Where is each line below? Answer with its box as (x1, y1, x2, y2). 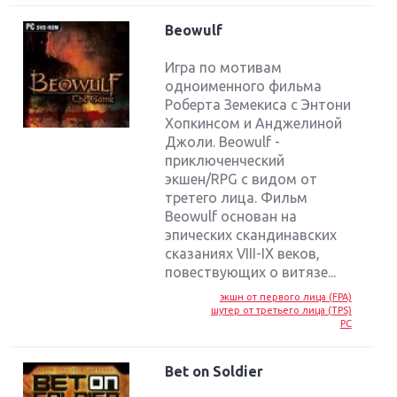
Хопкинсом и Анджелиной (165, 115, 343, 132)
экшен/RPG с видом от (165, 171, 318, 188)
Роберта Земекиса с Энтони (165, 97, 352, 113)
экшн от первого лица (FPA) (219, 292, 352, 303)
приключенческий (165, 152, 285, 169)
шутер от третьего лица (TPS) (210, 305, 352, 316)
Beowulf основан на (165, 208, 298, 225)
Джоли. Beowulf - (165, 134, 281, 151)
